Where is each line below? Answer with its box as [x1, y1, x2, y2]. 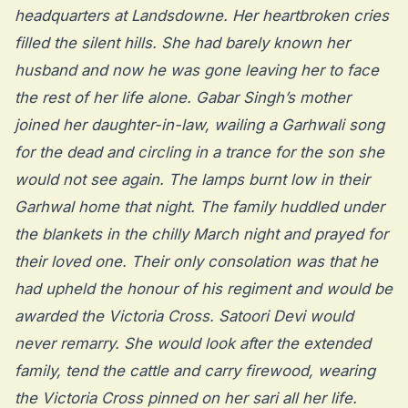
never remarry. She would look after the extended [15, 334, 371, 353]
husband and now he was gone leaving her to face [15, 61, 379, 80]
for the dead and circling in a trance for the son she [15, 143, 384, 162]
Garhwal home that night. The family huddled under [15, 198, 384, 217]
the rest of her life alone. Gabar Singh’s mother [15, 88, 351, 107]
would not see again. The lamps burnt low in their [15, 170, 370, 189]
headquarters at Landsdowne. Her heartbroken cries [15, 6, 389, 25]
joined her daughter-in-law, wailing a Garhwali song [15, 116, 384, 135]
